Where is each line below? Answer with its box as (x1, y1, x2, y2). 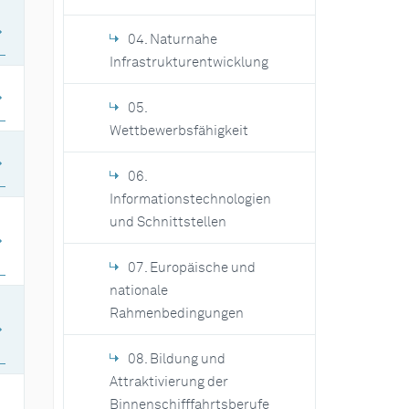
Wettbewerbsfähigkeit (109, 124, 248, 138)
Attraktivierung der (109, 375, 228, 389)
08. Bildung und (127, 352, 225, 366)
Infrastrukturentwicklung (109, 56, 268, 69)
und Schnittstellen (109, 215, 226, 229)
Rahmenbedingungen (109, 307, 244, 320)
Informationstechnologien (109, 193, 271, 206)
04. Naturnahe (127, 33, 217, 47)
